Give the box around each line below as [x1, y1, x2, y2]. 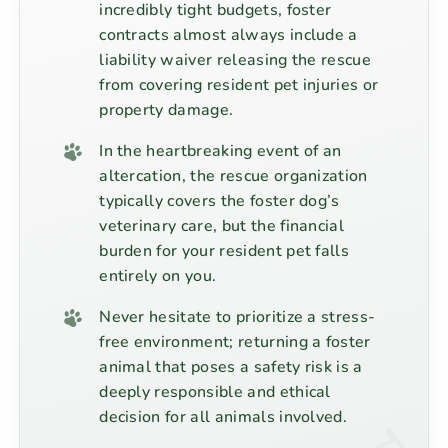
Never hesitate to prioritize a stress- [99, 305, 376, 328]
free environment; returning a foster [99, 330, 371, 353]
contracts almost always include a [99, 23, 358, 46]
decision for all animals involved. [99, 405, 348, 428]
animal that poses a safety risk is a [99, 355, 363, 378]
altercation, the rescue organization [99, 164, 368, 187]
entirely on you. [99, 264, 217, 287]
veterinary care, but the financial [99, 214, 345, 237]
